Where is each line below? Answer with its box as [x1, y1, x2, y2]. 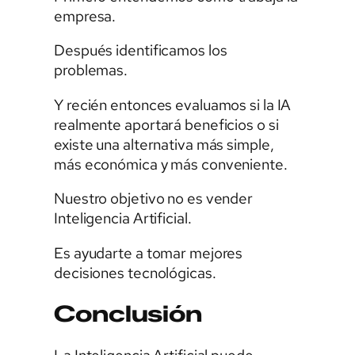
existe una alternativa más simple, [54, 134, 274, 155]
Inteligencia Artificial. [54, 208, 192, 229]
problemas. [54, 60, 128, 81]
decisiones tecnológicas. [54, 262, 216, 283]
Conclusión [54, 300, 202, 328]
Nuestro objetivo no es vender [54, 189, 254, 209]
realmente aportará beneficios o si [54, 114, 279, 135]
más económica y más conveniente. [54, 154, 288, 174]
